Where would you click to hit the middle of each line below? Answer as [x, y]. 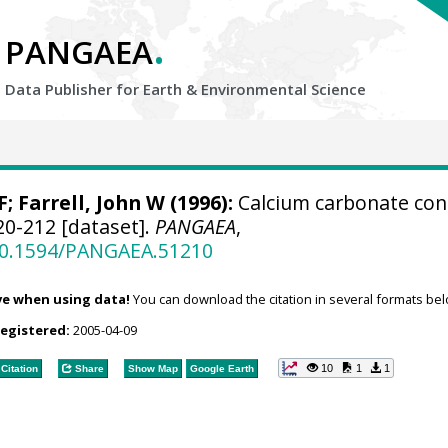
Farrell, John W [91, 202]
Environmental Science [283, 89]
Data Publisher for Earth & [103, 89]
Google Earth [221, 368]
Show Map [152, 368]
